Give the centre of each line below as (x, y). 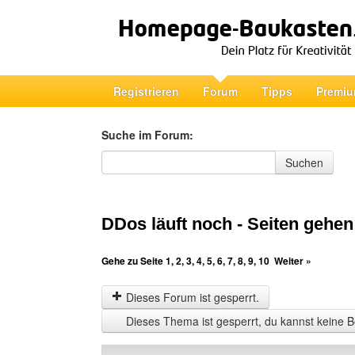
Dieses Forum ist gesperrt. (191, 297)
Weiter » (293, 261)
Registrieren (146, 91)
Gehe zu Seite (134, 261)
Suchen (304, 162)
